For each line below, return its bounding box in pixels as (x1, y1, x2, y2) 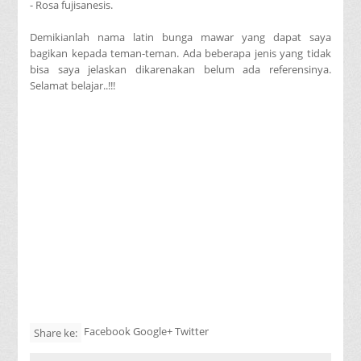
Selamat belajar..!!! (30, 77, 116, 93)
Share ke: (34, 325, 78, 340)
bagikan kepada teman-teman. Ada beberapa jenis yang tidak (30, 45, 331, 60)
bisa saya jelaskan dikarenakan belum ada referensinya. (30, 61, 331, 77)
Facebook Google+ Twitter (84, 323, 210, 338)
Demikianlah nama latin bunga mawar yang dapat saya (30, 29, 331, 44)
